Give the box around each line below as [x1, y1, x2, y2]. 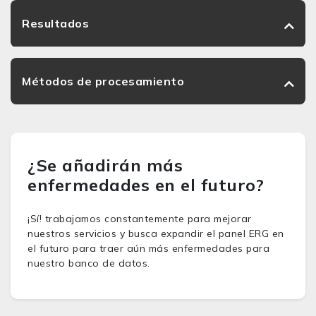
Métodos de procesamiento [22, 74, 184, 88]
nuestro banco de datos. [28, 257, 150, 269]
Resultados [22, 16, 89, 30]
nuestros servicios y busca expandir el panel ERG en [28, 227, 284, 240]
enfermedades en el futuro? [28, 174, 264, 195]
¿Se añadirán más [28, 154, 183, 176]
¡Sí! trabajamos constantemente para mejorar [28, 212, 252, 225]
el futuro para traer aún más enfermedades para [28, 242, 269, 255]
